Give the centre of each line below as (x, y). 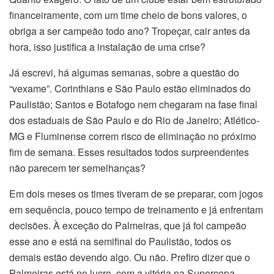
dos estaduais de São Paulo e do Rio (90, 120)
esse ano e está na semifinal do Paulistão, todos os (120, 241)
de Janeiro (195, 120)
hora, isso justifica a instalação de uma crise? (107, 46)
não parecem (39, 168)
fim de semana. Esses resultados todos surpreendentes (129, 152)
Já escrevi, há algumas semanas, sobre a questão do (124, 72)
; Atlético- (239, 120)
